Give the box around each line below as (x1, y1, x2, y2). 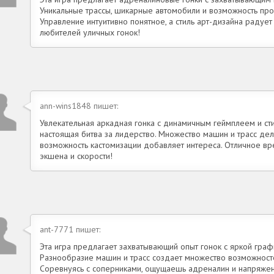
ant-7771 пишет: (40, 224, 100, 235)
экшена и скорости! (40, 150, 113, 162)
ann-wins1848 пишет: (40, 100, 118, 112)
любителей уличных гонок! (40, 27, 140, 39)
